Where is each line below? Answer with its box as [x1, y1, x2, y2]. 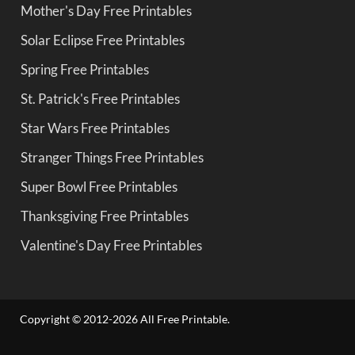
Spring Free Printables [21, 60, 149, 78]
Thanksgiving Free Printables [21, 207, 189, 224]
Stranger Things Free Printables [21, 148, 204, 166]
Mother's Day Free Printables [21, 2, 192, 19]
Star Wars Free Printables [21, 119, 170, 136]
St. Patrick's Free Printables [21, 90, 180, 107]
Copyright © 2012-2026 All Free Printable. [20, 311, 230, 326]
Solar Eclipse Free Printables [21, 31, 185, 48]
